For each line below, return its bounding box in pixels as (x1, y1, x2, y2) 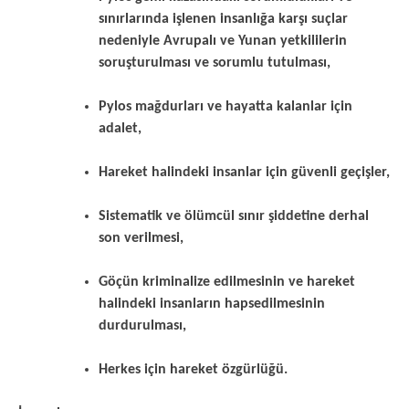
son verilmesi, (99, 231, 184, 246)
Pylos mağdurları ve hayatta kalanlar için (99, 100, 352, 114)
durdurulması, (99, 319, 186, 333)
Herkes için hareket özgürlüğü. (99, 362, 288, 377)
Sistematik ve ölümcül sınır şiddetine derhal (99, 209, 369, 224)
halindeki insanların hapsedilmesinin (99, 297, 325, 311)
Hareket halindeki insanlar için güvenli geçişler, (99, 165, 390, 180)
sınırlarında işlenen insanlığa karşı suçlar (99, 12, 348, 26)
